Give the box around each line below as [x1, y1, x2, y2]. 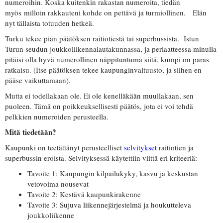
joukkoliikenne [27, 210, 74, 221]
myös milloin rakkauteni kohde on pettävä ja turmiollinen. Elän [5, 7, 207, 18]
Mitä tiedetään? [5, 126, 56, 138]
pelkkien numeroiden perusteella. [5, 111, 109, 122]
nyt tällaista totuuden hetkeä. [5, 18, 94, 28]
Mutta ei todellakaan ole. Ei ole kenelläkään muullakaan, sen [5, 91, 194, 101]
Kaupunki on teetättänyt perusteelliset [5, 142, 122, 153]
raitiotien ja [157, 142, 194, 153]
